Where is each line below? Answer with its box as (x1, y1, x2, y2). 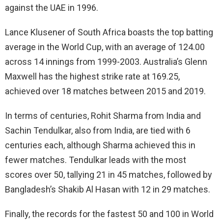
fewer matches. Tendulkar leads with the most (5, 154, 186, 165)
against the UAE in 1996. (5, 2, 98, 13)
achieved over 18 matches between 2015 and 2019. (5, 85, 206, 96)
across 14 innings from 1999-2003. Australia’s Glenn (5, 56, 207, 67)
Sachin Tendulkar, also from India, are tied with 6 (5, 125, 191, 136)
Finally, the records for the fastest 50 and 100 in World (5, 208, 214, 219)
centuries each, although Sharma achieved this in (5, 139, 195, 150)
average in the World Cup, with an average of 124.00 (5, 41, 205, 52)
